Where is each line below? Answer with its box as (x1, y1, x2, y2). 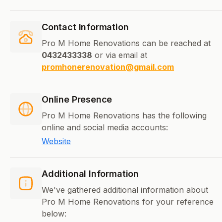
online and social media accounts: (42, 122, 168, 133)
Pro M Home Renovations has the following (42, 111, 207, 121)
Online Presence (42, 94, 112, 105)
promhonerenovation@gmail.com (42, 62, 174, 72)
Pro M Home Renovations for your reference (42, 197, 214, 207)
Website (42, 136, 71, 147)
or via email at (92, 50, 147, 60)
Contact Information (42, 22, 129, 33)
